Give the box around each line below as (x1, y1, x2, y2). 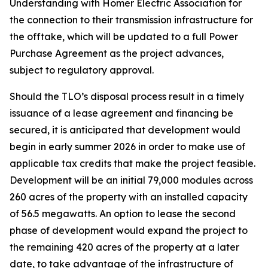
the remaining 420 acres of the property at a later (10, 241, 239, 253)
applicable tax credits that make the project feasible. (10, 157, 255, 169)
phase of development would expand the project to (10, 224, 248, 236)
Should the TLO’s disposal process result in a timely (10, 90, 244, 102)
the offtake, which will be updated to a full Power (10, 31, 238, 42)
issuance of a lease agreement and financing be (10, 107, 233, 119)
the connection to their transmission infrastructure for (10, 14, 253, 26)
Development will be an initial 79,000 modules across (10, 174, 253, 186)
